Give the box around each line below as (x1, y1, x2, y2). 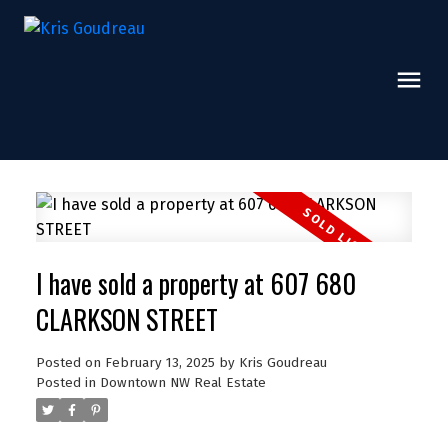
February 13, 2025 (104, 354, 215, 371)
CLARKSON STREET (35, 299, 218, 339)
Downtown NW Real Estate (99, 374, 266, 391)
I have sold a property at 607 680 (35, 263, 356, 303)
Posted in (35, 374, 96, 391)
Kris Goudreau (238, 354, 327, 371)
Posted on (35, 354, 105, 371)
